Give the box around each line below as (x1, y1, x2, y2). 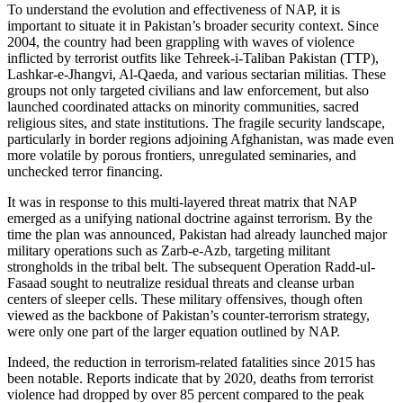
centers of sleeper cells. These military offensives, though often (7, 291, 363, 307)
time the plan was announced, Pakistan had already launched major (7, 226, 387, 242)
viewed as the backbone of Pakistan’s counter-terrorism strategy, (7, 307, 370, 323)
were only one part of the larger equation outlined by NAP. (7, 323, 340, 339)
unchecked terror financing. (7, 163, 163, 179)
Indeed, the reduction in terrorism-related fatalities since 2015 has (7, 354, 375, 370)
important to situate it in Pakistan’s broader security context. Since (7, 17, 379, 33)
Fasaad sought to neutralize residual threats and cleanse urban (7, 274, 354, 291)
